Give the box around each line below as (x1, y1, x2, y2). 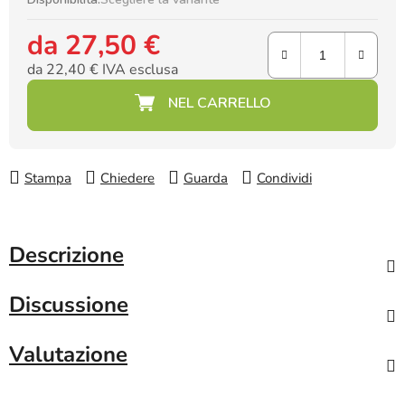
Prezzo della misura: (26, 83, 146, 102)
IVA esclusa (99, 60, 178, 80)
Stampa (24, 169, 71, 188)
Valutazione (9, 340, 127, 370)
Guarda (184, 169, 228, 188)
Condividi (257, 169, 312, 188)
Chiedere (100, 169, 155, 188)
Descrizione (9, 240, 124, 270)
